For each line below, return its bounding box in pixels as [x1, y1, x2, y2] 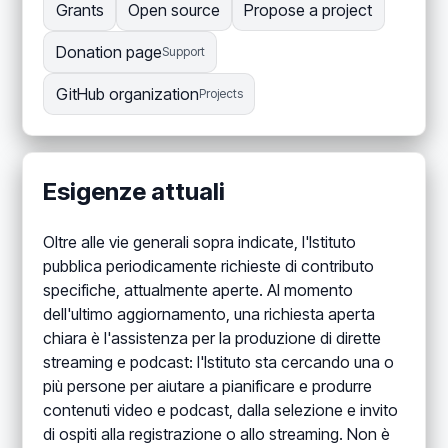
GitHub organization [55, 84, 199, 105]
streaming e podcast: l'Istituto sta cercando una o [43, 352, 395, 373]
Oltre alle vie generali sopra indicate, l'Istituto [43, 232, 357, 253]
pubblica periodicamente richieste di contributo [43, 256, 375, 277]
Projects [198, 86, 243, 102]
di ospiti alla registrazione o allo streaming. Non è [43, 424, 391, 445]
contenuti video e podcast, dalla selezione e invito [43, 400, 399, 421]
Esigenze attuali [43, 177, 226, 207]
